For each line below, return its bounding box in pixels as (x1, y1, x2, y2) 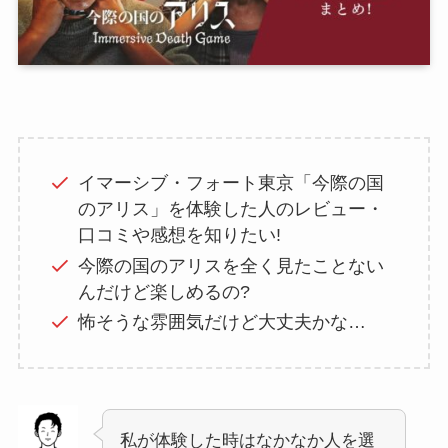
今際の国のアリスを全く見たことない (78, 255, 385, 276)
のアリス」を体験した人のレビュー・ (78, 199, 385, 220)
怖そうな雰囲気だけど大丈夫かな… (78, 312, 367, 333)
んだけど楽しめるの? (78, 281, 251, 302)
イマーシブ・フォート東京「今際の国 (78, 173, 385, 194)
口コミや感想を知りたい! (78, 225, 282, 246)
